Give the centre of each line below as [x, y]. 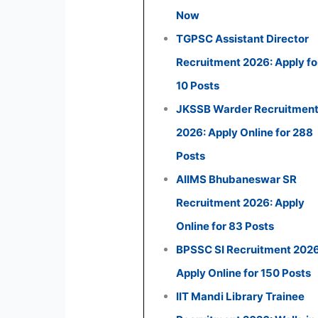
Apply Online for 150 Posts [244, 273]
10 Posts [198, 85]
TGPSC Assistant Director [243, 38]
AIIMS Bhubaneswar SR [237, 179]
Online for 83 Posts [225, 226]
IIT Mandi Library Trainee [241, 296]
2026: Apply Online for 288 [245, 132]
